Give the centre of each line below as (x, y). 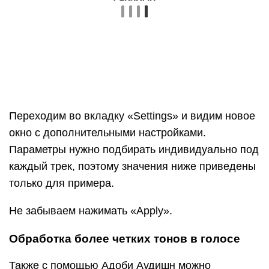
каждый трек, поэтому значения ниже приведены (132, 167)
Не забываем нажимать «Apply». (91, 211)
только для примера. (62, 183)
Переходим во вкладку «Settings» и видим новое (132, 116)
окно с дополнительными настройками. (107, 133)
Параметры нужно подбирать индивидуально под (134, 150)
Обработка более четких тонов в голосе (125, 239)
